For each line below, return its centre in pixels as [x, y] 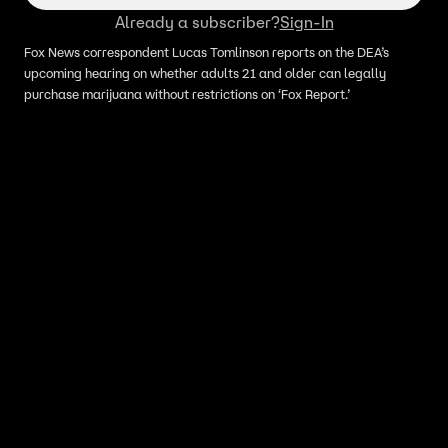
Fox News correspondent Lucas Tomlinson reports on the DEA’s [206, 52]
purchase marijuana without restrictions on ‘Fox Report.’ [187, 94]
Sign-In [306, 22]
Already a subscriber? [197, 22]
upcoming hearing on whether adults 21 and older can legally [205, 73]
